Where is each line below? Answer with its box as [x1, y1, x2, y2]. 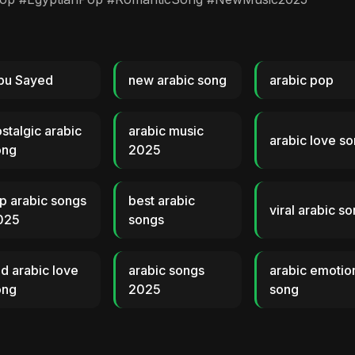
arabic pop [269, 72, 334, 88]
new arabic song [128, 72, 227, 88]
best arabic [128, 193, 195, 208]
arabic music [128, 123, 204, 139]
